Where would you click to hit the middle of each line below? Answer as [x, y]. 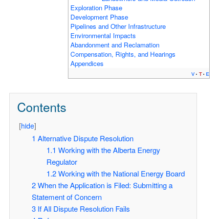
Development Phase [99, 17]
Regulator [62, 162]
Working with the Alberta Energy [109, 150]
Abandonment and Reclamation [115, 44]
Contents [42, 106]
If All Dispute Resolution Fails [84, 209]
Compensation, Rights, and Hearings [123, 54]
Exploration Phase [97, 7]
